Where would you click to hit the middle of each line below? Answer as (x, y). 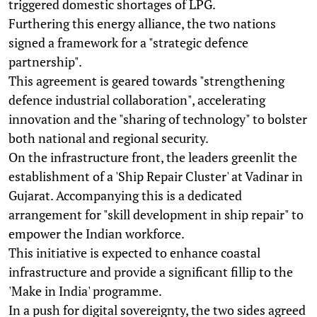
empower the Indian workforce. (97, 233)
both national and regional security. (109, 138)
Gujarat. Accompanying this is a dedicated (125, 195)
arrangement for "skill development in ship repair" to (156, 214)
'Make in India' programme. (85, 290)
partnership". (45, 61)
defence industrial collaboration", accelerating (137, 99)
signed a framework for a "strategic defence (128, 42)
